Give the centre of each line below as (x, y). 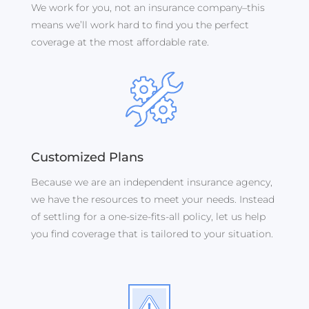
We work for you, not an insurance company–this (148, 8)
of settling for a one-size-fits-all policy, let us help (148, 217)
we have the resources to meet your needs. (135, 200)
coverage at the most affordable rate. (121, 42)
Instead (257, 200)
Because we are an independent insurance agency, (151, 182)
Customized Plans (87, 158)
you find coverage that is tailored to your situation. (152, 234)
